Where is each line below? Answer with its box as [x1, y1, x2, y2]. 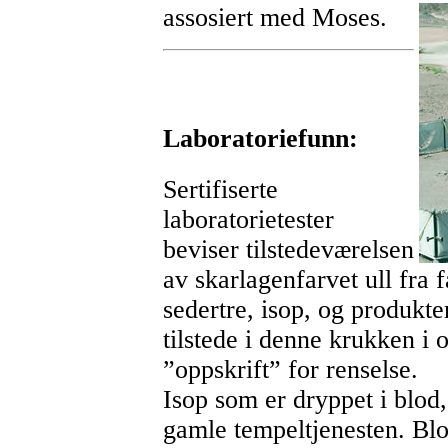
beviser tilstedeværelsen [162, 235, 414, 265]
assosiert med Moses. [162, 3, 387, 33]
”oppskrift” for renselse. [162, 355, 418, 385]
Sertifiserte [162, 175, 278, 205]
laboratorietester [162, 205, 334, 235]
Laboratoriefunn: [162, 123, 358, 153]
